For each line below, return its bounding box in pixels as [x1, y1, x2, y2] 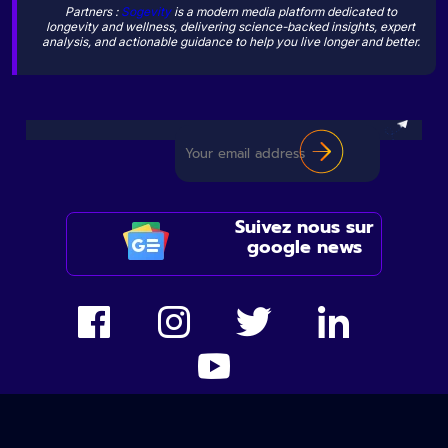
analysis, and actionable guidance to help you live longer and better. [41, 33, 420, 49]
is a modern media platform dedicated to [170, 3, 397, 19]
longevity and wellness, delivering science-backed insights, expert [46, 18, 415, 34]
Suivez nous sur [235, 212, 374, 241]
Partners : [64, 3, 121, 19]
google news [246, 232, 362, 261]
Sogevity [120, 3, 171, 19]
